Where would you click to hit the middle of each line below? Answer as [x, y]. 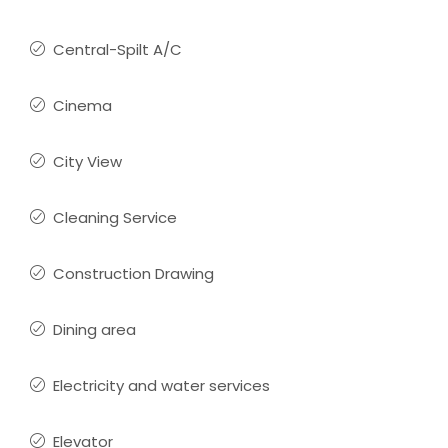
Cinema [82, 105]
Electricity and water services [161, 385]
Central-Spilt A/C [117, 49]
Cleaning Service [115, 217]
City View [87, 161]
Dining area [94, 329]
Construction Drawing [133, 273]
